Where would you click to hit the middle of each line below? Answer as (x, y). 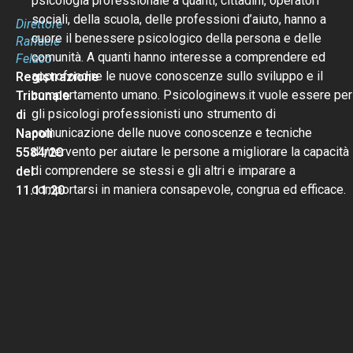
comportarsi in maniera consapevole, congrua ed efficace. (189, 189)
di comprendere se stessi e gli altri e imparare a (163, 170)
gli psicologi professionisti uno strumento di (154, 113)
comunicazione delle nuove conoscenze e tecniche (172, 132)
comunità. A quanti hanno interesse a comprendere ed (178, 57)
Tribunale (43, 95)
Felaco (34, 58)
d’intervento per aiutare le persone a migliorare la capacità (190, 151)
